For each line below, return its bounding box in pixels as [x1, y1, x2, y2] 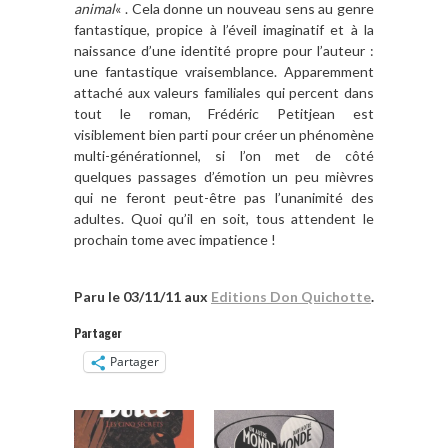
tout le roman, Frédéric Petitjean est [74, 104, 374, 122]
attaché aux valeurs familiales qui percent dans [74, 83, 374, 101]
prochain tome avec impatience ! [74, 230, 276, 248]
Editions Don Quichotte [211, 287, 371, 305]
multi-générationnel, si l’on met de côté [74, 146, 374, 164]
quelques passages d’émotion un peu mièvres [74, 167, 374, 185]
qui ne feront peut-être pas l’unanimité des [74, 188, 374, 206]
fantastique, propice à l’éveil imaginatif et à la [74, 20, 374, 38]
